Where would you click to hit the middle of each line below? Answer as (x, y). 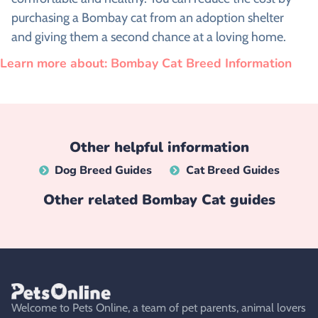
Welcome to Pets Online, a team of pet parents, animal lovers (159, 307)
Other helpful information (159, 147)
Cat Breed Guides (232, 170)
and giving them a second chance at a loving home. (149, 37)
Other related (92, 199)
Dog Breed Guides (103, 170)
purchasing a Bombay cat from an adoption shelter (148, 18)
